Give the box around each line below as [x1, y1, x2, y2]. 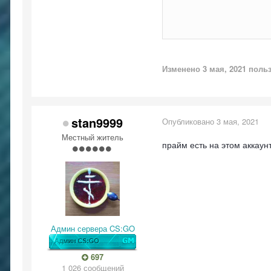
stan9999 [71, 114, 123, 131]
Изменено [162, 63, 203, 74]
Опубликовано [162, 116, 217, 127]
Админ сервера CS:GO [50, 223, 135, 234]
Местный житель [62, 131, 123, 143]
